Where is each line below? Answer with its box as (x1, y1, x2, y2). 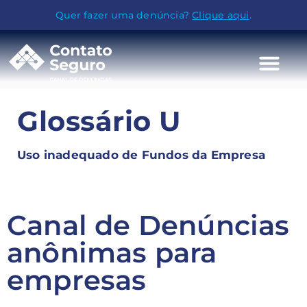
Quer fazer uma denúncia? (56, 9, 193, 21)
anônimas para (7, 236, 217, 269)
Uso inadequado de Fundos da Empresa (17, 148, 265, 162)
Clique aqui (192, 9, 249, 21)
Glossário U (17, 104, 182, 138)
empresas (7, 263, 147, 297)
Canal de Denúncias (7, 208, 290, 242)
